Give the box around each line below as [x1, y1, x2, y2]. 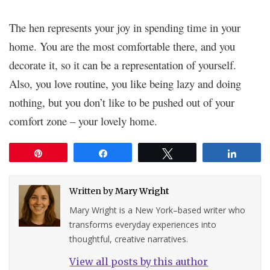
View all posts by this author [69, 255, 209, 268]
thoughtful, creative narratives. [69, 233, 189, 245]
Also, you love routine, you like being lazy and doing [9, 75, 241, 91]
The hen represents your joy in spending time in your [9, 19, 240, 35]
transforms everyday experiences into [69, 218, 217, 230]
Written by [69, 185, 116, 196]
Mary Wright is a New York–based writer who [69, 204, 246, 216]
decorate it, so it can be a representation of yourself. [9, 57, 236, 72]
